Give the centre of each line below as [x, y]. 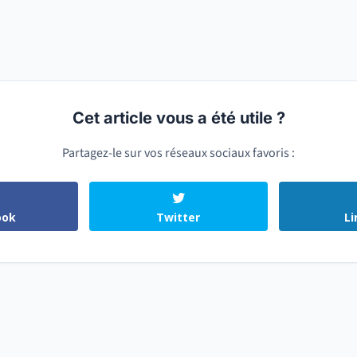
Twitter [178, 218]
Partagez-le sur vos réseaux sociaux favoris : [178, 153]
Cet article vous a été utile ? [178, 118]
